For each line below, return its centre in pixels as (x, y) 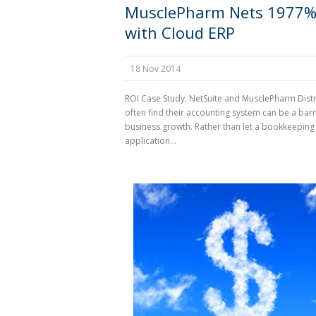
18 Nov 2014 (156, 69)
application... (151, 141)
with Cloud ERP (180, 32)
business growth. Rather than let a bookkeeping (220, 127)
